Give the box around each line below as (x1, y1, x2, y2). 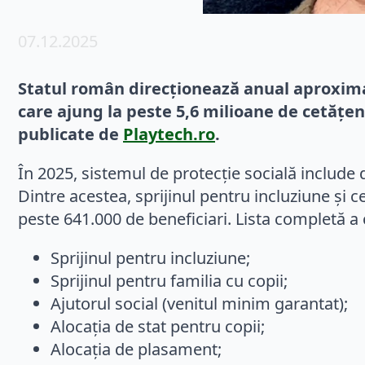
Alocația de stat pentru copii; (51, 315, 265, 338)
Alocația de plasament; (51, 338, 222, 361)
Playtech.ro (123, 123, 215, 146)
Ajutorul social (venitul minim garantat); (51, 292, 348, 315)
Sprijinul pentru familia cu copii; (51, 270, 288, 292)
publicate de (18, 123, 123, 146)
